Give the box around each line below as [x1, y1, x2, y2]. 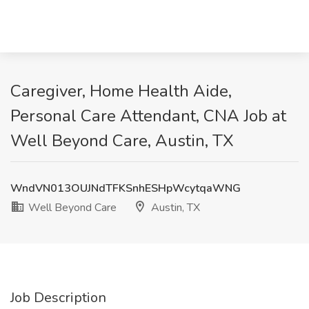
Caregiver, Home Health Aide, [10, 80, 232, 102]
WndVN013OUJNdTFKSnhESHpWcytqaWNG [10, 181, 241, 196]
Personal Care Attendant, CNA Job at [10, 105, 286, 127]
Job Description [10, 288, 106, 307]
